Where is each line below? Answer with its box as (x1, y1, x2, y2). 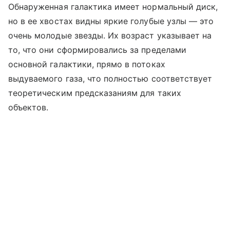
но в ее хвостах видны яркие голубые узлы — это (8, 15, 214, 26)
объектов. (8, 102, 49, 112)
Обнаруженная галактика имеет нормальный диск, (8, 1, 218, 12)
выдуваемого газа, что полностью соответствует (8, 73, 213, 84)
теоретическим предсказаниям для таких (8, 87, 181, 98)
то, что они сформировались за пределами (8, 44, 186, 55)
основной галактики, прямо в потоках (8, 59, 165, 69)
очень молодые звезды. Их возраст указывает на (8, 30, 212, 41)
